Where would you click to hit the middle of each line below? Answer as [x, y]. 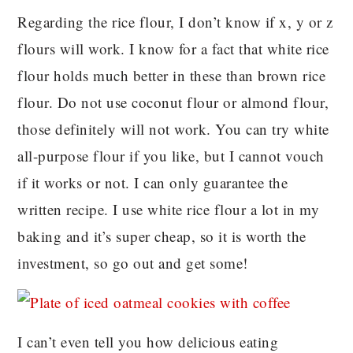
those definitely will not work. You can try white [173, 128]
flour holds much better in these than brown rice [172, 75]
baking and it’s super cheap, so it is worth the [162, 236]
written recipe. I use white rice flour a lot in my [169, 209]
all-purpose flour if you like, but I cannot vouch [171, 155]
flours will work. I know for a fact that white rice [173, 48]
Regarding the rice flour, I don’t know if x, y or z [175, 21]
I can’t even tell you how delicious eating [148, 341]
